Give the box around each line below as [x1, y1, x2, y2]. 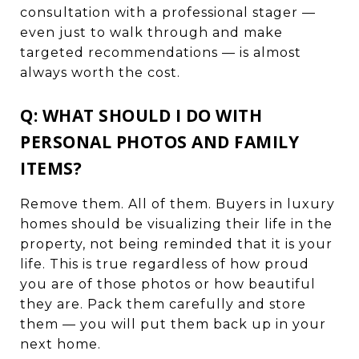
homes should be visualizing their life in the [20, 216, 333, 232]
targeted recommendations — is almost [20, 44, 301, 60]
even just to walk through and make [20, 24, 283, 40]
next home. [20, 336, 101, 352]
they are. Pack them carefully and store [20, 296, 306, 312]
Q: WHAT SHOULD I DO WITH [20, 103, 262, 127]
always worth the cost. [20, 64, 180, 80]
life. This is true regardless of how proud [20, 256, 309, 272]
